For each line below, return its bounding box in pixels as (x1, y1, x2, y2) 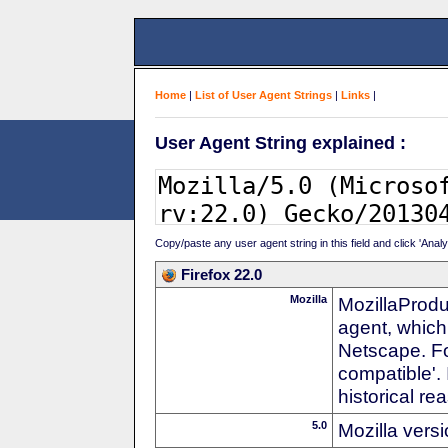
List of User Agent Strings (195, 89, 332, 101)
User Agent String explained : (155, 132, 406, 153)
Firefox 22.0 (181, 265, 262, 283)
